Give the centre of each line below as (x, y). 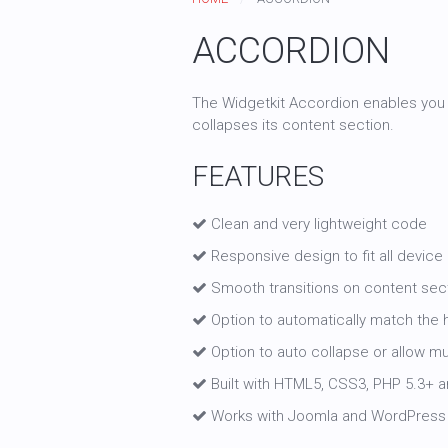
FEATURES (258, 176)
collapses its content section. (293, 125)
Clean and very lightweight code (317, 224)
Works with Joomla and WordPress (326, 416)
